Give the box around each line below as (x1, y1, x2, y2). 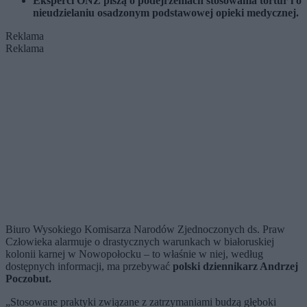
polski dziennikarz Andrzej (173, 260, 298, 273)
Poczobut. (5, 273, 51, 285)
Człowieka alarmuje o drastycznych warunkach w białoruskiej (5, 236, 274, 248)
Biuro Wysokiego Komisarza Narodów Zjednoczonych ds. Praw (5, 223, 285, 236)
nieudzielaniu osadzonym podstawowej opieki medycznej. (33, 7, 299, 19)
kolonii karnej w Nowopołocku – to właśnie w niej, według (5, 248, 263, 260)
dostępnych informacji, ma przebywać (5, 260, 173, 273)
